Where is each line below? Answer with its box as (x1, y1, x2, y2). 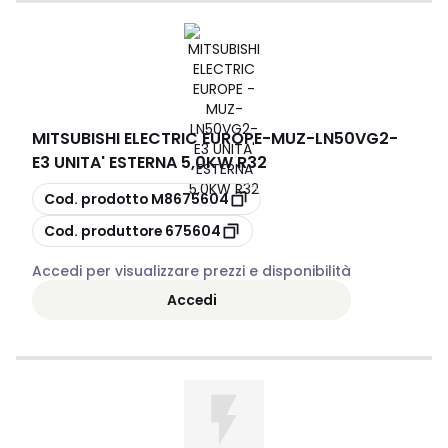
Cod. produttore (44, 220, 162, 241)
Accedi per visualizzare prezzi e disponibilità (32, 261, 351, 281)
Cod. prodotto (44, 188, 148, 209)
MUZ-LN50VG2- (271, 127, 398, 150)
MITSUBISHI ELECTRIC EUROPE (32, 127, 262, 150)
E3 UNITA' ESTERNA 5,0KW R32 (32, 151, 267, 174)
